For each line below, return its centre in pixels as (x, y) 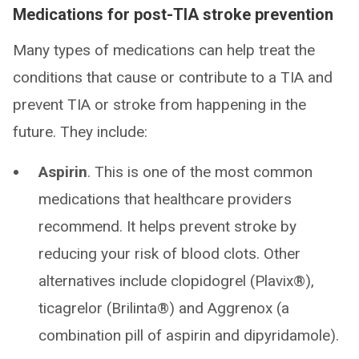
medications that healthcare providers (165, 200)
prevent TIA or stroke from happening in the (159, 105)
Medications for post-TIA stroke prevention (173, 15)
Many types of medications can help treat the (164, 50)
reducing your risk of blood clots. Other (169, 254)
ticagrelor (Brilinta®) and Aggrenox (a (164, 309)
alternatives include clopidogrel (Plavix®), (176, 281)
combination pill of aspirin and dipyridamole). (189, 336)
